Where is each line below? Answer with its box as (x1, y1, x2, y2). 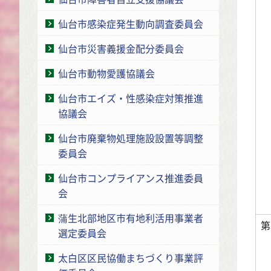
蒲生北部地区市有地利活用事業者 (58, 210, 203, 225)
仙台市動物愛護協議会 (58, 65, 155, 80)
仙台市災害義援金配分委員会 (58, 41, 184, 56)
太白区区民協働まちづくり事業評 (58, 250, 203, 265)
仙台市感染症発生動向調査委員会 (58, 16, 203, 31)
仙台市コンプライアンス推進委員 (58, 170, 203, 185)
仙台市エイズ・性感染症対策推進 (58, 90, 203, 105)
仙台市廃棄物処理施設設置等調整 (58, 130, 203, 145)
